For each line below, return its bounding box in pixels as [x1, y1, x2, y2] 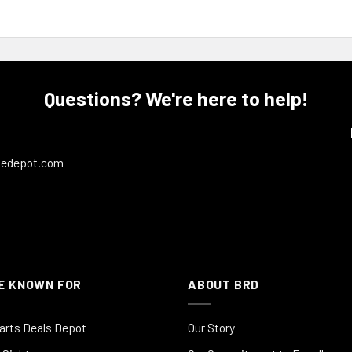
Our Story [188, 319, 235, 335]
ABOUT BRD [188, 277, 260, 292]
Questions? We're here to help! [43, 86, 309, 110]
